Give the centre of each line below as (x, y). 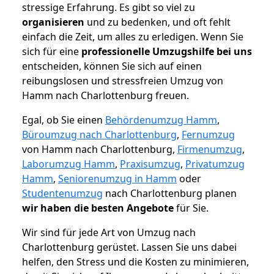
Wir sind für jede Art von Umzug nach (109, 233)
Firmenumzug (210, 150)
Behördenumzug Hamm (161, 120)
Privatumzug (215, 164)
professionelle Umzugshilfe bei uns (167, 52)
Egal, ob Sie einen (64, 120)
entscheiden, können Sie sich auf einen (112, 66)
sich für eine (52, 52)
